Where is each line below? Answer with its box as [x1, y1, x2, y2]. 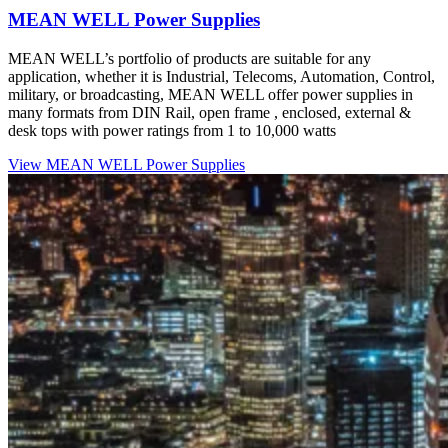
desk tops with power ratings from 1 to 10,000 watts [8, 122, 336, 140]
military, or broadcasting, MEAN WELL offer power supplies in [8, 86, 413, 104]
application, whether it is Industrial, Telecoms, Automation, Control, [8, 68, 435, 86]
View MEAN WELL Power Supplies [8, 156, 245, 174]
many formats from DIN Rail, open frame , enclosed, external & [8, 104, 411, 122]
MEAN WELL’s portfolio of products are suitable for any [8, 50, 371, 68]
